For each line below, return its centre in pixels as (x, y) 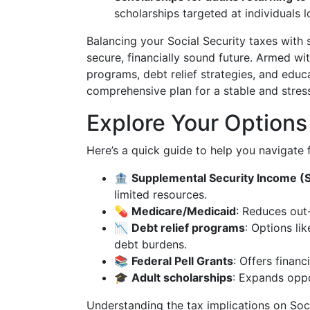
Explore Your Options (197, 123)
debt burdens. (151, 244)
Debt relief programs (188, 228)
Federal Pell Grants (182, 261)
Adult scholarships (182, 277)
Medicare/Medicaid (184, 211)
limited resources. (161, 194)
